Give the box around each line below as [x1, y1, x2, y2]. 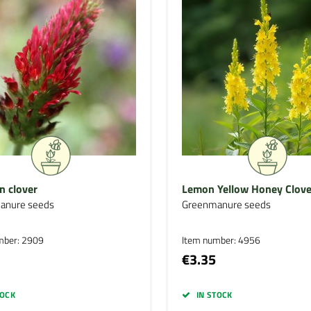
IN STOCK [196, 288, 233, 301]
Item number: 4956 [181, 233, 260, 247]
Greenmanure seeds [181, 196, 271, 212]
